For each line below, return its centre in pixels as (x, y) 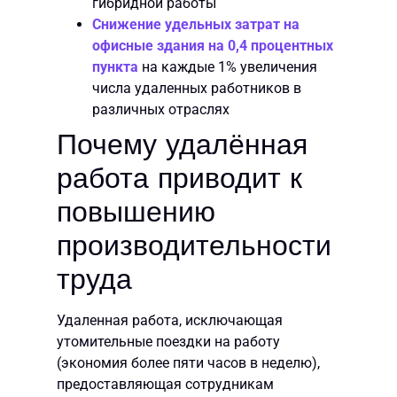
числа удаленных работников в (197, 88)
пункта (115, 66)
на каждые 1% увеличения (228, 66)
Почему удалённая (182, 144)
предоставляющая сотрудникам (165, 384)
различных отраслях (161, 109)
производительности (194, 245)
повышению (136, 211)
